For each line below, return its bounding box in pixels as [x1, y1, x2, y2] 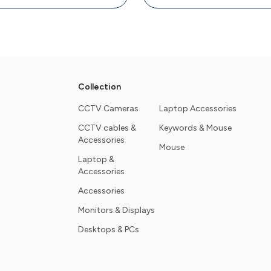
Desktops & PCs [78, 224, 139, 235]
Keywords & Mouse [159, 123, 232, 133]
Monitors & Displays [78, 205, 155, 215]
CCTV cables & [78, 123, 136, 133]
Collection [78, 82, 121, 92]
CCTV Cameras [78, 103, 139, 114]
